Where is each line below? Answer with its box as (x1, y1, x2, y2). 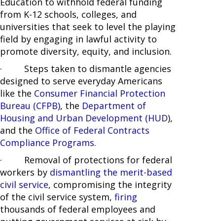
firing (114, 191, 137, 203)
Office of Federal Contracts (35, 124, 149, 137)
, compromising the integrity (48, 179, 172, 191)
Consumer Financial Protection (34, 87, 165, 100)
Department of (82, 100, 146, 112)
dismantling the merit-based (50, 166, 172, 179)
